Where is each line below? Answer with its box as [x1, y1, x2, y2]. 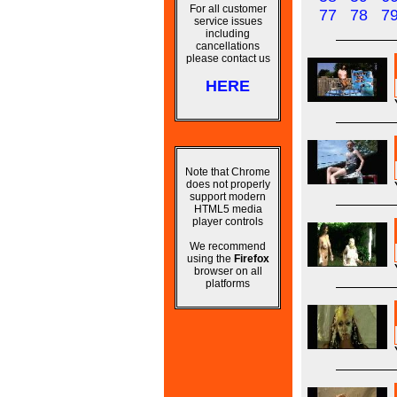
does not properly [185, 178, 270, 191]
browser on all [193, 265, 262, 277]
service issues [193, 15, 262, 27]
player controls [192, 215, 263, 228]
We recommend [190, 240, 266, 253]
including [206, 27, 250, 40]
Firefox [233, 253, 269, 265]
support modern [190, 191, 266, 203]
